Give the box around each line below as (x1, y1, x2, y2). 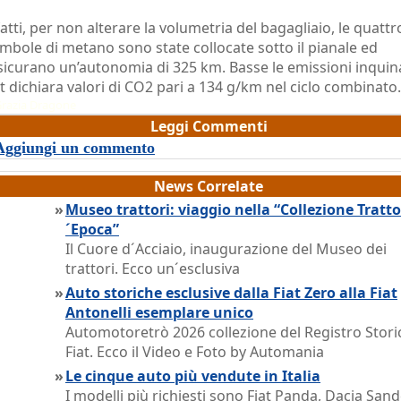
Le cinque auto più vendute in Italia (65, 366, 320, 386)
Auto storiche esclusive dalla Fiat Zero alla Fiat (65, 283, 397, 303)
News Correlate (153, 176, 263, 196)
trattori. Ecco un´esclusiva (65, 259, 240, 278)
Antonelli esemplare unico (65, 303, 253, 322)
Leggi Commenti (150, 116, 268, 136)
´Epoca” (65, 219, 119, 239)
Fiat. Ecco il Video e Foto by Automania (65, 342, 324, 362)
